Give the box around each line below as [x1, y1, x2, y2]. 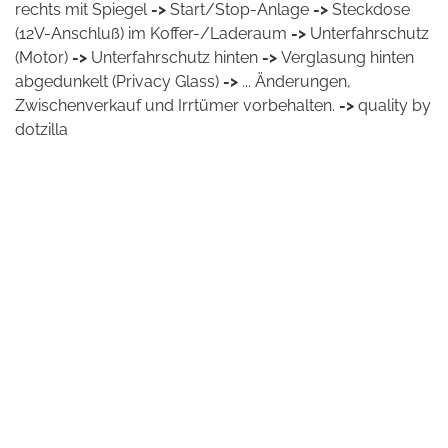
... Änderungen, [242, 72, 351, 91]
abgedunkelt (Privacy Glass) [15, 72, 219, 91]
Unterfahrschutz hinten [91, 48, 258, 67]
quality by [358, 96, 431, 115]
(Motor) [15, 48, 68, 67]
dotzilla [15, 120, 68, 139]
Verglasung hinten [281, 48, 414, 67]
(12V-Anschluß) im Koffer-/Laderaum [15, 24, 287, 43]
